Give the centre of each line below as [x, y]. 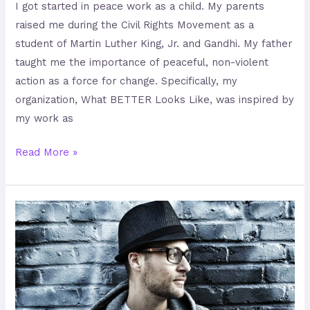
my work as [45, 118]
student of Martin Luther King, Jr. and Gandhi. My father [154, 43]
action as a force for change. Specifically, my [127, 81]
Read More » [47, 152]
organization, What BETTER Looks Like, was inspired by [155, 99]
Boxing [31, 284]
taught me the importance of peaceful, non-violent [142, 62]
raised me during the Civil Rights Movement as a [135, 25]
